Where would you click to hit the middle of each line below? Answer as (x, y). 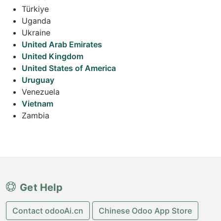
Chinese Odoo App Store (145, 210)
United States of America (69, 68)
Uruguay (38, 80)
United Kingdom (53, 56)
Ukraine (36, 32)
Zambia (36, 115)
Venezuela (41, 92)
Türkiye (35, 9)
